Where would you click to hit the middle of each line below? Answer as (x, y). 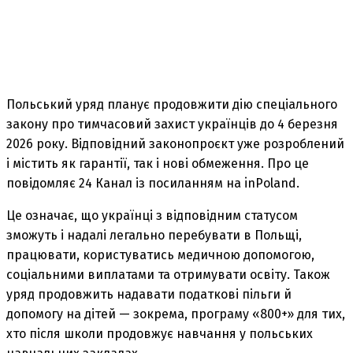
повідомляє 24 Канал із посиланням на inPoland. (153, 183)
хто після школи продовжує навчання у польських (160, 333)
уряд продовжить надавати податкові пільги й (149, 294)
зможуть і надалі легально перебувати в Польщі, (154, 235)
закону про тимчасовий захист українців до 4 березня (172, 124)
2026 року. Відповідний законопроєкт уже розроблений (175, 143)
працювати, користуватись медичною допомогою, (160, 255)
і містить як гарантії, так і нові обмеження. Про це (158, 163)
